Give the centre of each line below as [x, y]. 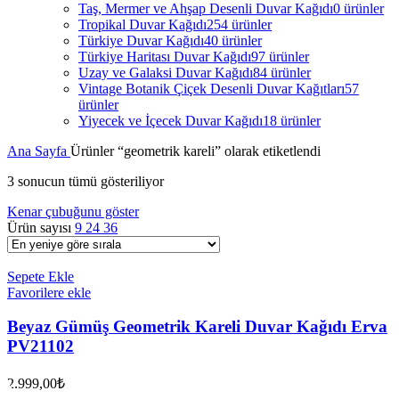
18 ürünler [292, 120]
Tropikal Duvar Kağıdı [142, 24]
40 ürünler [233, 40]
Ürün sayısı [41, 227]
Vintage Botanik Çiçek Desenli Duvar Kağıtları [212, 88]
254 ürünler [239, 24]
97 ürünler [280, 56]
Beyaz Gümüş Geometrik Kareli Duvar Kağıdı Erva [197, 327]
